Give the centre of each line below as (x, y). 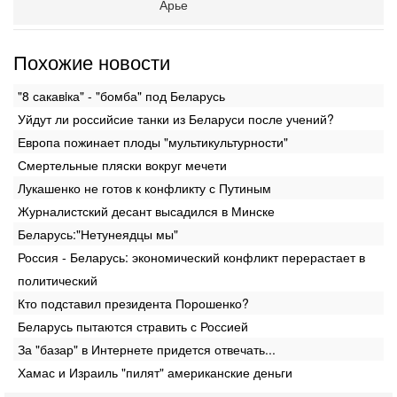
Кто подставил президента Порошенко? (133, 303)
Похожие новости (92, 61)
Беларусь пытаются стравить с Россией (133, 326)
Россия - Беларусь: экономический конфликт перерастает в (191, 257)
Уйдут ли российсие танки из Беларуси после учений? (176, 118)
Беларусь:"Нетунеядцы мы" (98, 234)
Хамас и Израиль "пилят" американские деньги (155, 372)
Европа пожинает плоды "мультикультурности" (153, 141)
